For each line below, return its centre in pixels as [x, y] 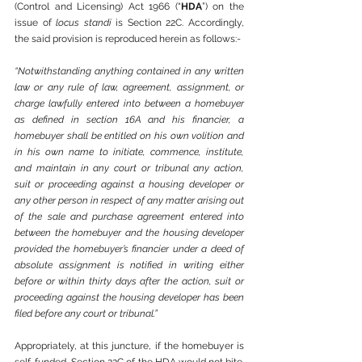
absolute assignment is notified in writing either [129, 265]
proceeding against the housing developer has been [129, 297]
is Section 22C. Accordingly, [178, 23]
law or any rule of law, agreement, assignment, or [129, 87]
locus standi [84, 23]
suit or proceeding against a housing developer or [129, 184]
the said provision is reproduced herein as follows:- [128, 39]
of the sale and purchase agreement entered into [129, 217]
